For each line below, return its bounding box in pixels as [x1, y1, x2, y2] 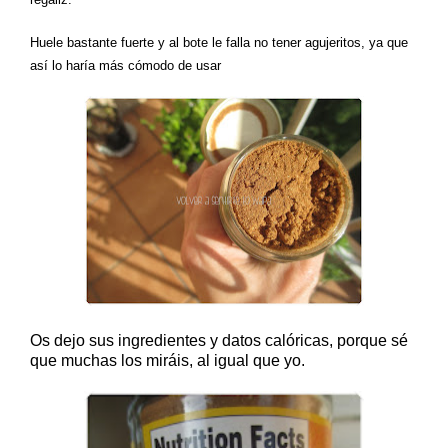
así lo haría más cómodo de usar [30, 57, 221, 73]
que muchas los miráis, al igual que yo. [30, 351, 305, 369]
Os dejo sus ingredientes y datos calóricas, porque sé [30, 331, 408, 349]
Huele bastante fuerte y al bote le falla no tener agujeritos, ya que [30, 34, 408, 50]
